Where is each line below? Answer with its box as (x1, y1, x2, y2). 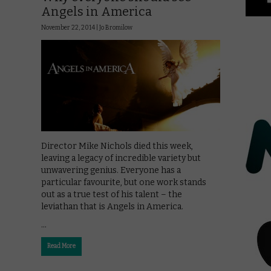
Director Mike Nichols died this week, (41, 141, 193, 152)
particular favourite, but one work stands (41, 177, 206, 188)
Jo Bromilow (99, 24, 132, 31)
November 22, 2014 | (41, 24, 99, 31)
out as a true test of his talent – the (41, 189, 182, 200)
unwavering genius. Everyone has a (41, 165, 181, 176)
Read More (47, 243, 76, 250)
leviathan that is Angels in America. (41, 201, 183, 212)
